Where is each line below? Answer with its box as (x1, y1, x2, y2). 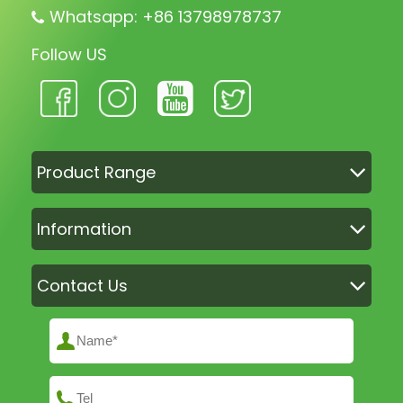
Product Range (37, 160, 156, 184)
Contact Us (37, 273, 128, 297)
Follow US (31, 42, 107, 66)
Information (37, 217, 131, 240)
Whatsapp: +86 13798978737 (49, 4, 282, 28)
